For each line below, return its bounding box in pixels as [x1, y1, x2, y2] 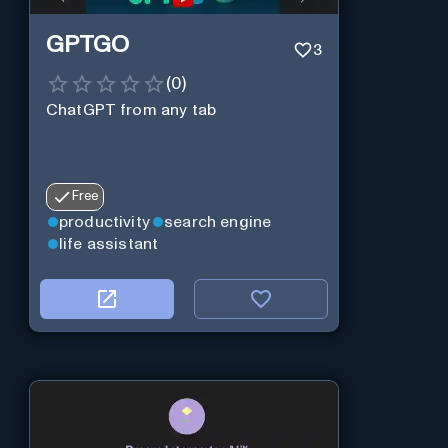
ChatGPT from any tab [45, 101, 216, 118]
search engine [164, 213, 272, 230]
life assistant [58, 236, 159, 253]
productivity [58, 213, 151, 230]
